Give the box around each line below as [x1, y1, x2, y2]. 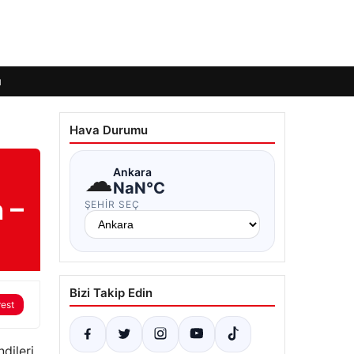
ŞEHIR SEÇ [84, 198, 141, 210]
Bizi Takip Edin [69, 285, 153, 300]
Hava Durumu [69, 122, 148, 137]
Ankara [112, 164, 152, 179]
